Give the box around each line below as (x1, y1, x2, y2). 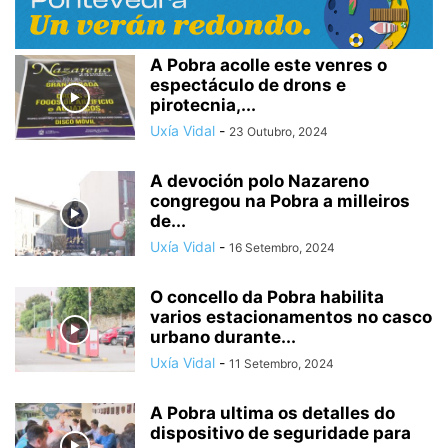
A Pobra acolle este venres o (150, 55, 387, 76)
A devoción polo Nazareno (150, 171, 369, 192)
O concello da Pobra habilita (150, 287, 384, 308)
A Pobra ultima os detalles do (150, 403, 395, 424)
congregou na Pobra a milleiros (150, 191, 410, 212)
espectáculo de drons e (150, 75, 346, 96)
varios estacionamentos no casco (150, 307, 432, 328)
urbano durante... (150, 327, 296, 348)
